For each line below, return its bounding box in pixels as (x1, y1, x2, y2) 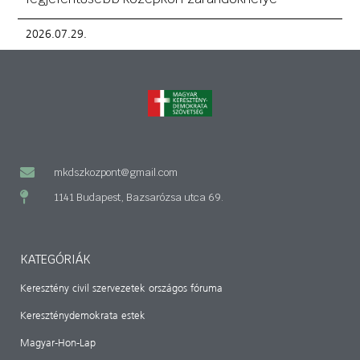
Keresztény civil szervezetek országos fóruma (20, 283, 223, 294)
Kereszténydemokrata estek (20, 310, 145, 321)
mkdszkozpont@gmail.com (53, 165, 178, 179)
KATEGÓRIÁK (20, 251, 91, 267)
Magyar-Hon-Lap (20, 337, 96, 349)
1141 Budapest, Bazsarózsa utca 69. (53, 190, 223, 204)
